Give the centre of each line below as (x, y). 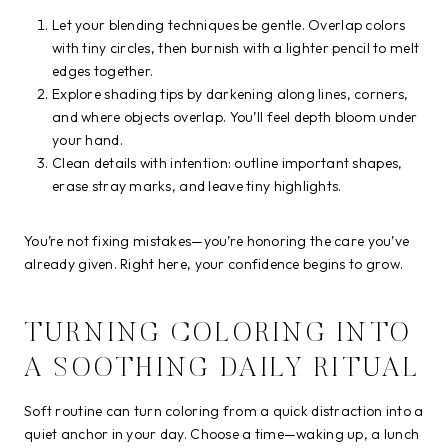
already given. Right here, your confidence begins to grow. (214, 264)
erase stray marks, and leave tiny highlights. (197, 186)
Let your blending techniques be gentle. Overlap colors (229, 25)
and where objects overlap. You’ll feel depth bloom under (235, 117)
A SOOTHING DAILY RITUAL (222, 369)
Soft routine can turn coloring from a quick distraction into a (224, 411)
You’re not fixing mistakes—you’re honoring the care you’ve (217, 241)
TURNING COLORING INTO (218, 334)
